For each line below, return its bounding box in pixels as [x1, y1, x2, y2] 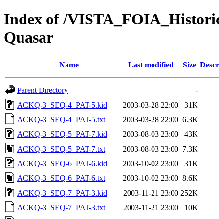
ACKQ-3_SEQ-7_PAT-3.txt [17, 203, 105, 212]
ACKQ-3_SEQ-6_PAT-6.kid [17, 159, 107, 168]
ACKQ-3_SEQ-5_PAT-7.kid [17, 130, 107, 138]
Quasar [4, 28, 53, 46]
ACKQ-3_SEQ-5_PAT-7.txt [17, 144, 105, 153]
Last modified [128, 60, 174, 69]
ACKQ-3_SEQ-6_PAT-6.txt [17, 174, 105, 182]
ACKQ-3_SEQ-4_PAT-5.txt [17, 115, 105, 124]
